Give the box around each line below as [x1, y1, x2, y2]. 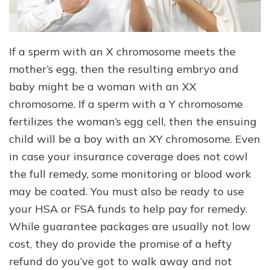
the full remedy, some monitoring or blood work [9, 167, 251, 181]
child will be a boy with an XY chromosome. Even [9, 132, 260, 146]
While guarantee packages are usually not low [9, 219, 251, 234]
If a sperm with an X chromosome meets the [9, 45, 236, 59]
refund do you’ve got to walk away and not [9, 254, 232, 269]
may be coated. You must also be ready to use [9, 184, 244, 199]
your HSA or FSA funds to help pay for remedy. [9, 202, 247, 216]
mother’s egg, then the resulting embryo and [9, 62, 239, 77]
